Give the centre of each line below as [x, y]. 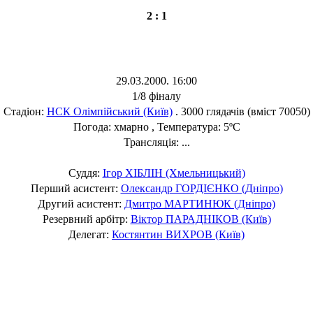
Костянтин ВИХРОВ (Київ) [178, 234]
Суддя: [85, 173]
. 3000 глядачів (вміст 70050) [241, 111]
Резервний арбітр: [86, 219]
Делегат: [90, 234]
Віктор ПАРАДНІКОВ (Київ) [201, 219]
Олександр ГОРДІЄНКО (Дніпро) [202, 188]
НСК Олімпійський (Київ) [109, 111]
